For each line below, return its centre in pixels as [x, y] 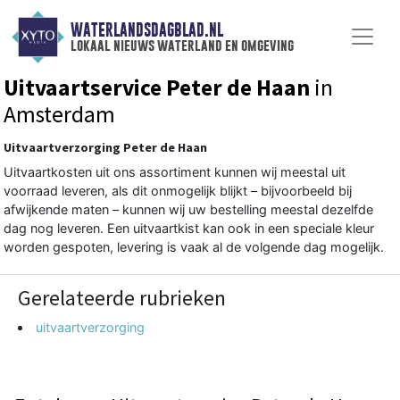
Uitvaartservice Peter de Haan [157, 87]
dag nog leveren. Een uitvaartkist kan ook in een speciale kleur [189, 228]
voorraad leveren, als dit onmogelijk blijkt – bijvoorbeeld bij [178, 190]
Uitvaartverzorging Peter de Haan [105, 147]
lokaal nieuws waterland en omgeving [182, 46]
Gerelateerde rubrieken [122, 297]
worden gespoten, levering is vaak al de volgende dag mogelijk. [194, 246]
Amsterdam [59, 114]
